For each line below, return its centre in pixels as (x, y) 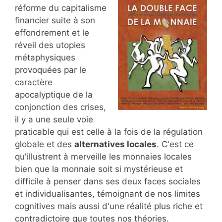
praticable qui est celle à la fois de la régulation (109, 132)
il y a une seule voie (54, 119)
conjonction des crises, (60, 107)
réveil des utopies (50, 45)
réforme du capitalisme (61, 8)
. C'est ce (175, 144)
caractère (34, 82)
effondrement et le (52, 32)
